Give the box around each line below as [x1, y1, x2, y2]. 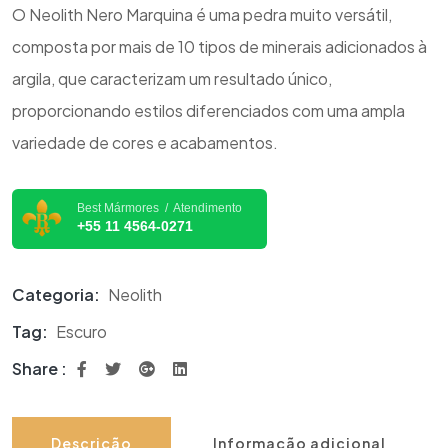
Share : [12, 357, 67, 379]
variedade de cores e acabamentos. [12, 131, 278, 153]
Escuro [56, 320, 107, 342]
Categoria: [12, 283, 103, 305]
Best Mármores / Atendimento [77, 201, 242, 216]
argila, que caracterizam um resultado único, [12, 67, 332, 89]
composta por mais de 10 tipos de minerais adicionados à [12, 35, 427, 57]
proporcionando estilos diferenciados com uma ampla [12, 99, 405, 121]
